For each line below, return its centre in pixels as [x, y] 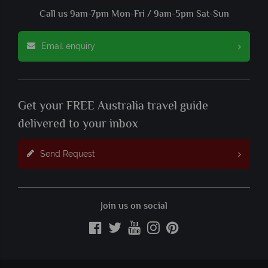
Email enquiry [68, 46]
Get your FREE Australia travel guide [113, 107]
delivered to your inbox [78, 125]
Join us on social [134, 207]
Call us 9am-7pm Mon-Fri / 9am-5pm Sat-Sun [134, 15]
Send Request [68, 154]
